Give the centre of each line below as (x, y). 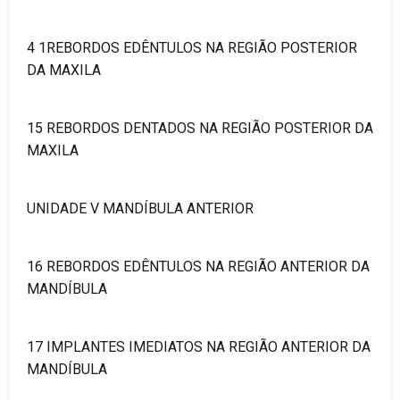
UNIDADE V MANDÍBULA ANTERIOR (140, 208)
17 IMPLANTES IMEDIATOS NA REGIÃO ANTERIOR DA (199, 346)
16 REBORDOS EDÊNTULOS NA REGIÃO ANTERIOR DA (198, 266)
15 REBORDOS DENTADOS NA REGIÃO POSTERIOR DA (200, 128)
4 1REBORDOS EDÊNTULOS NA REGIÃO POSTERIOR (192, 47)
